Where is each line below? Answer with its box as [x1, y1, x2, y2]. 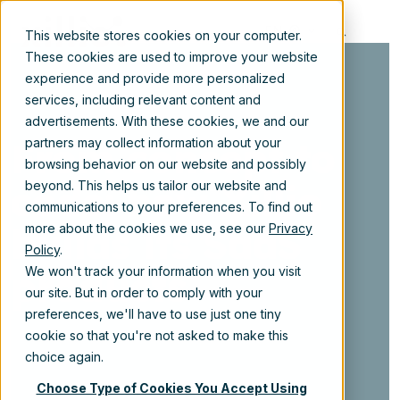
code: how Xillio [11, 177, 322, 227]
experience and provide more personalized [25, 71, 285, 86]
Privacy [269, 221, 312, 236]
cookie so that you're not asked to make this [25, 328, 288, 343]
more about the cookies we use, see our [25, 221, 269, 236]
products [11, 262, 187, 312]
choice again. [25, 349, 104, 364]
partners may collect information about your [25, 135, 281, 150]
